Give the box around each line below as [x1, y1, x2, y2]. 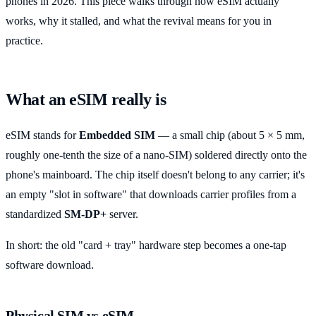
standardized [6, 207, 64, 220]
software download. [6, 258, 94, 271]
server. [107, 207, 138, 220]
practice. [6, 34, 43, 47]
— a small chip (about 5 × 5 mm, [155, 128, 305, 141]
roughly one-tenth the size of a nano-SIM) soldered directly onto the [6, 148, 307, 161]
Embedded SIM [79, 128, 155, 141]
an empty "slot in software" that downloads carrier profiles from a [6, 188, 296, 200]
